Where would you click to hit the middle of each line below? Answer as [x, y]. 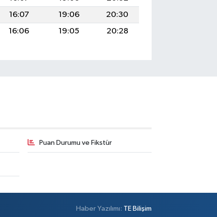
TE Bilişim [138, 209]
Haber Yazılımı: [100, 209]
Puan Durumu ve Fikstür [75, 142]
